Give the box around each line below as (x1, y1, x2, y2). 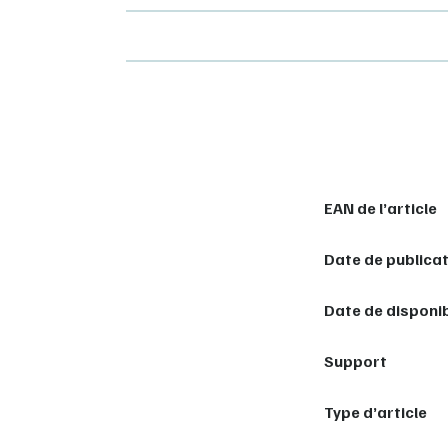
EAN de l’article (324, 197, 437, 218)
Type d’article (324, 401, 427, 422)
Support (324, 350, 387, 371)
